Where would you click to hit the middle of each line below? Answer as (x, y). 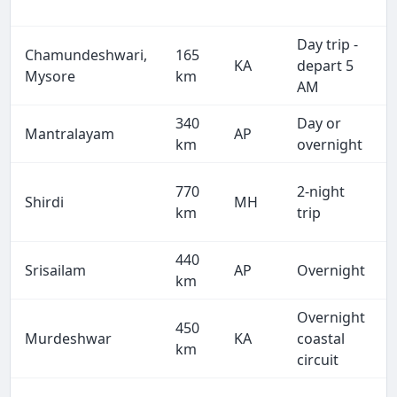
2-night (321, 192)
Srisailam (56, 271)
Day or (319, 124)
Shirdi (45, 202)
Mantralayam (70, 134)
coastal (321, 339)
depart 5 (326, 66)
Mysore (51, 77)
